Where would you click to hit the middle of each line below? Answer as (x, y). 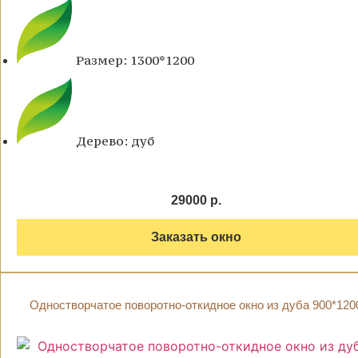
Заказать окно (196, 237)
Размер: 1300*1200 (135, 60)
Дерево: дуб (115, 141)
